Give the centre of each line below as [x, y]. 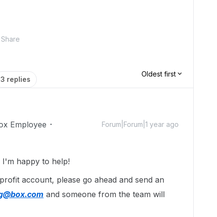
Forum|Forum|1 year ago [140, 124]
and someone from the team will [104, 194]
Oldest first [159, 74]
